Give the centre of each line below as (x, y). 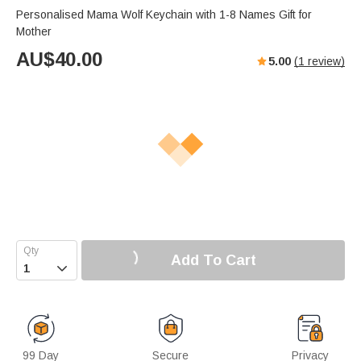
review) (325, 62)
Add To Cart (213, 260)
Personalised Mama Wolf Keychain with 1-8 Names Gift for (164, 15)
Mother (34, 32)
